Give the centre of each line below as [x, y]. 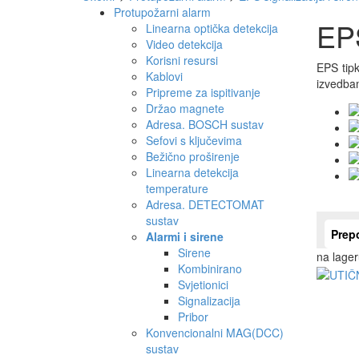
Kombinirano [210, 269]
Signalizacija [209, 301]
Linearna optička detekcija [212, 28]
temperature [177, 189]
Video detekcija [184, 44]
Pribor [193, 317]
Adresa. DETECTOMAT [205, 205]
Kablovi [164, 77]
